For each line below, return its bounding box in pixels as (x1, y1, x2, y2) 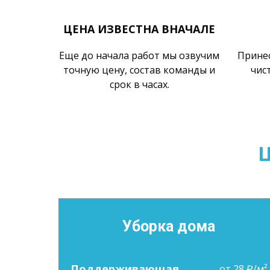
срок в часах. (109, 78, 169, 91)
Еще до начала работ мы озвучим (59, 49, 220, 62)
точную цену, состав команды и (63, 63, 216, 77)
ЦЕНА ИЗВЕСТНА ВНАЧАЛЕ (63, 22, 216, 36)
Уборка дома (122, 218, 216, 235)
